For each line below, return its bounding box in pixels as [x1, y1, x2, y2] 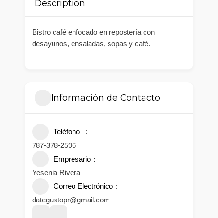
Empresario [54, 155, 91, 163]
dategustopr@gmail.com [32, 196, 110, 204]
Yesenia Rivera [32, 168, 80, 177]
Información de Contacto [51, 92, 160, 103]
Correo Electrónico [54, 182, 113, 191]
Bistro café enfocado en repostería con [32, 28, 155, 36]
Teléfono [54, 127, 80, 136]
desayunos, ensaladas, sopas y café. [32, 39, 150, 48]
